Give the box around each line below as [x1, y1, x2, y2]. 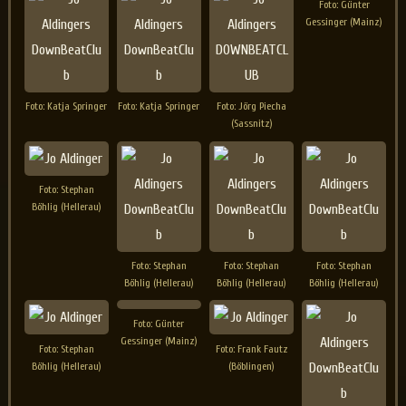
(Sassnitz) [230, 117, 273, 130]
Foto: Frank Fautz [215, 342, 288, 355]
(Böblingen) [228, 359, 275, 372]
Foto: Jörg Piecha [217, 100, 287, 113]
